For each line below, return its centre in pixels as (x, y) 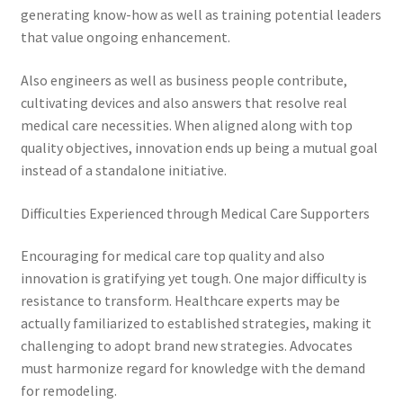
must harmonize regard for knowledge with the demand (193, 368)
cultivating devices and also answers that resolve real (184, 102)
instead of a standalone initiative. (123, 170)
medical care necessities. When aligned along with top (186, 125)
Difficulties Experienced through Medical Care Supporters (195, 213)
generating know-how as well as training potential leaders (201, 15)
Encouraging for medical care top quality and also (172, 256)
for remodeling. (68, 391)
